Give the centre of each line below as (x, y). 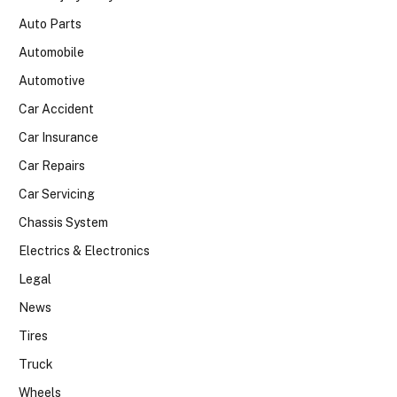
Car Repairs (52, 166)
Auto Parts (50, 24)
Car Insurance (58, 138)
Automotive (52, 81)
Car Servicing (57, 195)
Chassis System (63, 223)
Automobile (51, 53)
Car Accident (56, 109)
